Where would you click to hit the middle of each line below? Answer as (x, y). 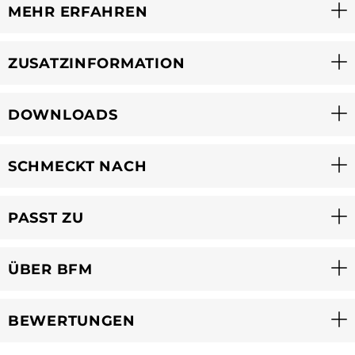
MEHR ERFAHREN (78, 11)
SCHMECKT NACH (78, 166)
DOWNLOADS (63, 115)
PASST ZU (46, 218)
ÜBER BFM (50, 269)
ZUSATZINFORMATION (97, 63)
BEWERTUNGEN (72, 321)
